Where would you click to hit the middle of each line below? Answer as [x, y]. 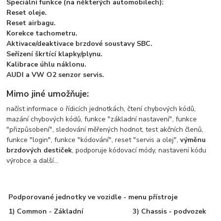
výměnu [193, 140]
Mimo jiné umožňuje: [48, 94]
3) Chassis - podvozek [170, 211]
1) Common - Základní [46, 211]
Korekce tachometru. [42, 33]
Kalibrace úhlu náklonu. [47, 64]
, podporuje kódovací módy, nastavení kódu [139, 150]
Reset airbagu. [31, 23]
